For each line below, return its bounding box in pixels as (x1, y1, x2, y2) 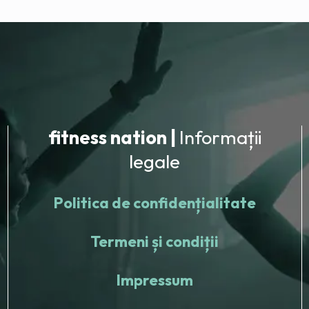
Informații (179, 125, 261, 149)
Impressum (116, 270, 193, 290)
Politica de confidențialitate (53, 192, 256, 212)
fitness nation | (48, 125, 179, 149)
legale (129, 149, 181, 173)
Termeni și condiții (90, 231, 219, 251)
